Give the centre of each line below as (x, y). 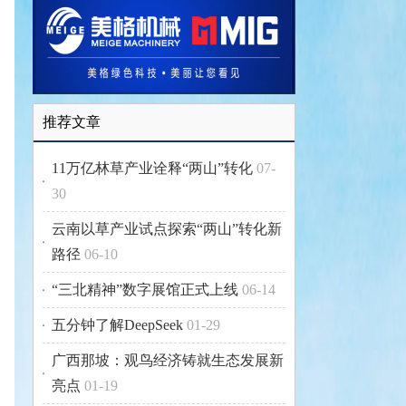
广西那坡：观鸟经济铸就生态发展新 (168, 361)
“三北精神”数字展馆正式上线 (145, 290)
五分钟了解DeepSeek (117, 325)
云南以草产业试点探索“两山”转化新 (167, 229)
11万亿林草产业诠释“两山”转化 (152, 169)
